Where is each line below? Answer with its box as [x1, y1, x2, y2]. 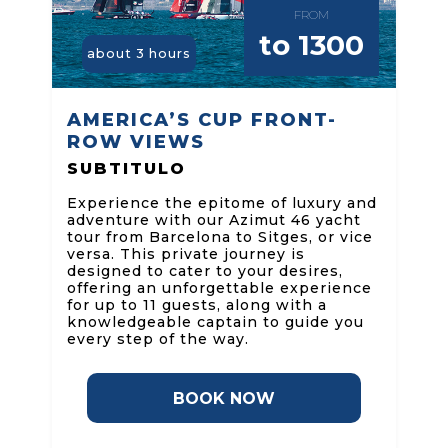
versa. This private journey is [66, 245, 305, 264]
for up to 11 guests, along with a [66, 296, 327, 315]
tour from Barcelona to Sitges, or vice [66, 228, 373, 247]
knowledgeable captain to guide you [66, 313, 364, 332]
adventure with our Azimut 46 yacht [66, 211, 361, 230]
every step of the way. [66, 330, 249, 349]
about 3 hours [86, 46, 191, 62]
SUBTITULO [66, 159, 186, 179]
